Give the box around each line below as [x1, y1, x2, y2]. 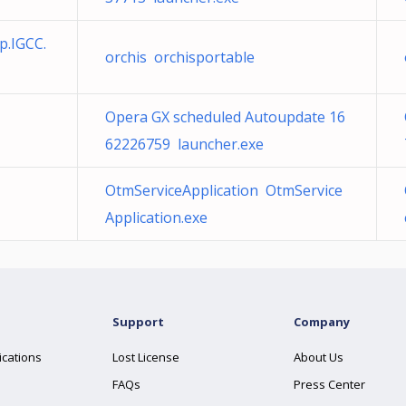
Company [294, 314, 350, 330]
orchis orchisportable [105, 47, 255, 67]
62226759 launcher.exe [105, 134, 264, 154]
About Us [294, 349, 343, 365]
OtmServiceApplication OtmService [105, 180, 343, 200]
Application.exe [105, 208, 208, 227]
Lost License [112, 349, 179, 365]
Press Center [294, 376, 365, 392]
